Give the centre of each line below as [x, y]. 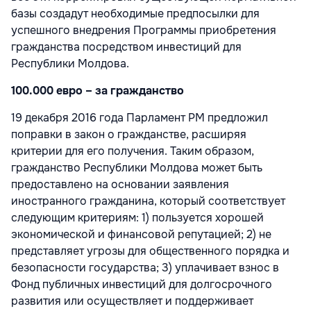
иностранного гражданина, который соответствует [148, 201]
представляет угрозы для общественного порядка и [150, 251]
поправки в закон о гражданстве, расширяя [129, 134]
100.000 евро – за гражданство [98, 90]
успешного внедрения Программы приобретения [144, 30]
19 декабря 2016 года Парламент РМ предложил [140, 117]
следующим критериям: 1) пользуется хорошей [137, 217]
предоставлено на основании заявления [120, 184]
